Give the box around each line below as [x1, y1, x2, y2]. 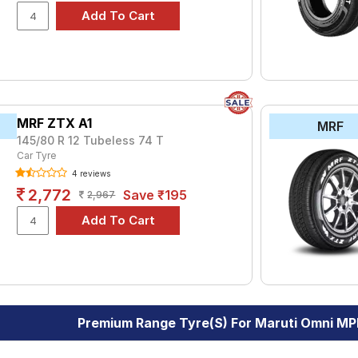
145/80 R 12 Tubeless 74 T [17, 133, 165, 147]
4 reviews [70, 169, 111, 178]
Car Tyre [17, 149, 57, 161]
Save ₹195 [123, 187, 188, 203]
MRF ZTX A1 [17, 115, 93, 131]
